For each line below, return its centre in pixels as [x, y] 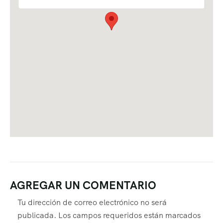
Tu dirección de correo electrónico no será [92, 203]
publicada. [37, 216]
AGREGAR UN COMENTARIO [83, 186]
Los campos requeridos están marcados [129, 216]
